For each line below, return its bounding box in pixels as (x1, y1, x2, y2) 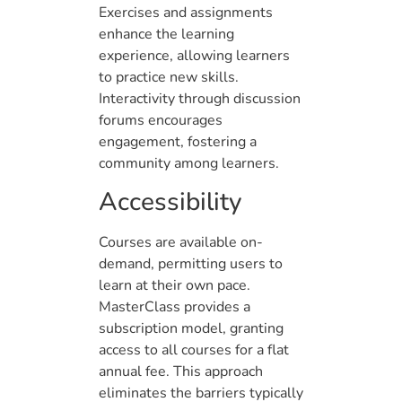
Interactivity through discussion (99, 89, 301, 109)
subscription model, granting (99, 318, 284, 338)
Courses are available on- (99, 232, 263, 252)
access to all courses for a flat (99, 339, 289, 360)
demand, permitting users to (99, 253, 283, 274)
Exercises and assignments (99, 3, 273, 23)
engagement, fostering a (99, 132, 257, 153)
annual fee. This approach (99, 361, 263, 381)
